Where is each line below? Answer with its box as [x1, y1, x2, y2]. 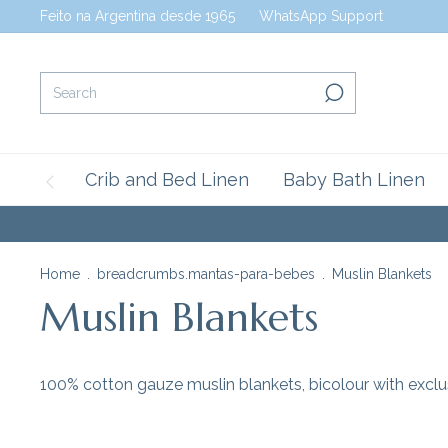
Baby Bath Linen [283, 169, 425, 190]
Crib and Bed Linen [85, 169, 249, 190]
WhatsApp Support [259, 8, 383, 24]
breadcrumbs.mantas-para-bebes [97, 266, 315, 282]
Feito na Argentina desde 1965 [40, 8, 235, 24]
